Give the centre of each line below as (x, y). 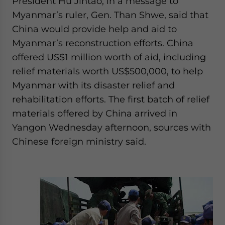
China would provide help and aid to (94, 29)
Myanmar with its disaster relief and (93, 85)
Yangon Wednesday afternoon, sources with (111, 127)
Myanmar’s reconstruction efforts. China (103, 43)
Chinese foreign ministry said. (79, 141)
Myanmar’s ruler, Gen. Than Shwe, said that (110, 15)
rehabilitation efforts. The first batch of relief (111, 99)
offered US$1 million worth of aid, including (109, 57)
